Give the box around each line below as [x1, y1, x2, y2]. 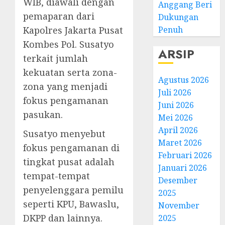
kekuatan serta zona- [23, 66, 117, 78]
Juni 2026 [158, 99, 194, 110]
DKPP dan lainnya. [23, 212, 102, 224]
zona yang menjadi [23, 80, 107, 92]
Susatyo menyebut [23, 128, 105, 140]
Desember [158, 175, 198, 186]
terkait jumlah [23, 52, 88, 64]
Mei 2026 [158, 112, 193, 123]
